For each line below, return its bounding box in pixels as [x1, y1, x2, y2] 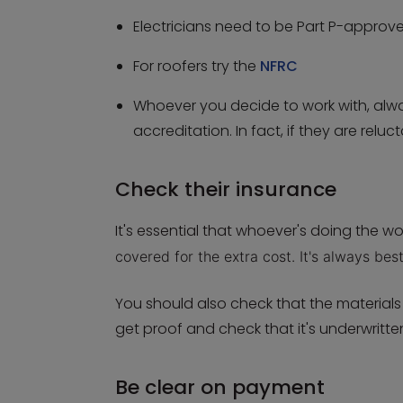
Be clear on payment [115, 373, 330, 401]
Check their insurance [115, 175, 336, 203]
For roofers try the [133, 56, 260, 76]
